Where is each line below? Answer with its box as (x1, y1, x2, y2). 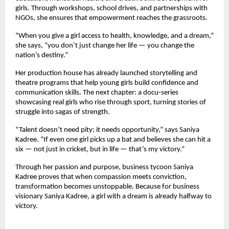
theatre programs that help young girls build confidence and (15, 79, 198, 87)
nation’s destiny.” (15, 52, 68, 60)
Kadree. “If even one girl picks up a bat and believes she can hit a (15, 136, 211, 144)
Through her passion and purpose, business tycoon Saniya (15, 164, 193, 172)
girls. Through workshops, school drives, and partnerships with (15, 5, 208, 13)
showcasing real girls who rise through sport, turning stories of (15, 99, 206, 107)
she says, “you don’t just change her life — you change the (15, 42, 194, 50)
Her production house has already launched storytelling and (15, 70, 197, 78)
